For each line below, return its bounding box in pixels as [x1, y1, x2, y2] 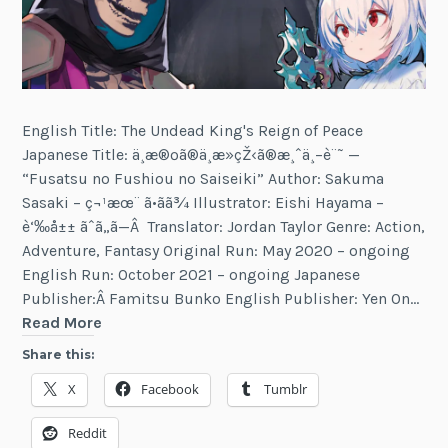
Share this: [22, 347, 95, 363]
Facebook [141, 380, 200, 399]
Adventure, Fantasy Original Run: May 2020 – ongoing [22, 241, 411, 261]
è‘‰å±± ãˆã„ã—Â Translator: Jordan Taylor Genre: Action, [22, 217, 426, 237]
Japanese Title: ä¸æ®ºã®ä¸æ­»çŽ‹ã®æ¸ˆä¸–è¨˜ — [22, 145, 361, 165]
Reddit [68, 424, 108, 443]
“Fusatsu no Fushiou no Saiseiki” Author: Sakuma [22, 169, 385, 189]
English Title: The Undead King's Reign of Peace [22, 121, 364, 141]
